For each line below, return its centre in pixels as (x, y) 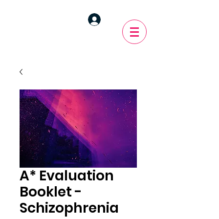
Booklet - (51, 192)
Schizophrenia (69, 208)
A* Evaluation (67, 176)
